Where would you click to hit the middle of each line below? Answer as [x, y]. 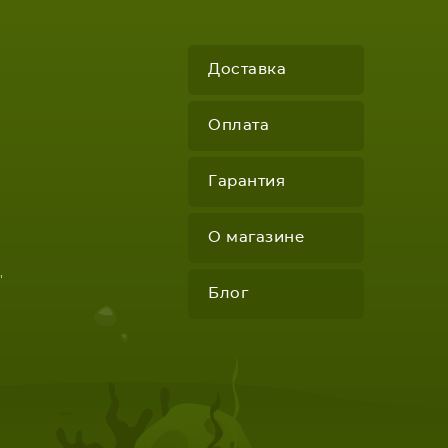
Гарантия [246, 181]
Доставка [247, 69]
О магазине [256, 237]
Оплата [238, 125]
